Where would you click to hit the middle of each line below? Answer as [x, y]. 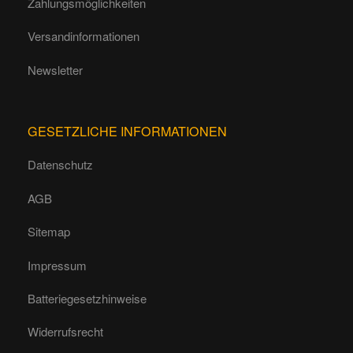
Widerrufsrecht [65, 332]
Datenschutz [60, 165]
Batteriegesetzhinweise [87, 298]
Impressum [57, 265]
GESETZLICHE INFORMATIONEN [127, 130]
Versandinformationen [84, 36]
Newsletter [55, 69]
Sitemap [49, 232]
